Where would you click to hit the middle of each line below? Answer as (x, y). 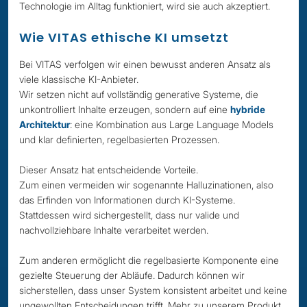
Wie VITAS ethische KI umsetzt (124, 37)
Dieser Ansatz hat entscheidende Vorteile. (109, 170)
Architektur (45, 124)
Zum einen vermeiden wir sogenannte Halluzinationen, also (146, 185)
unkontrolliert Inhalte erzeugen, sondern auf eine (125, 109)
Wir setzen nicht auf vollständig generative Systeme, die (139, 94)
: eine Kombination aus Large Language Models (172, 124)
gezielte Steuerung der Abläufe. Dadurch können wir (132, 275)
